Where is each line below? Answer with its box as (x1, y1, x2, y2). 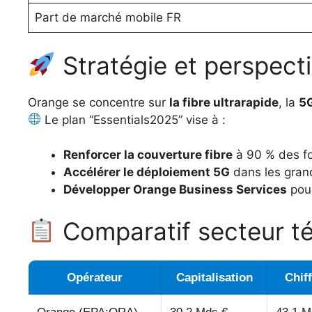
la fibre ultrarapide (169, 95, 279, 109)
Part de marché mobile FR (34, 10, 181, 25)
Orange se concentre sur (28, 95, 169, 109)
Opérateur (67, 270, 123, 284)
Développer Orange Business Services (63, 182, 287, 197)
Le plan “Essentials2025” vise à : (41, 112, 226, 127)
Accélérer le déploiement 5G (63, 165, 230, 180)
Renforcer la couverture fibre (63, 148, 233, 162)
